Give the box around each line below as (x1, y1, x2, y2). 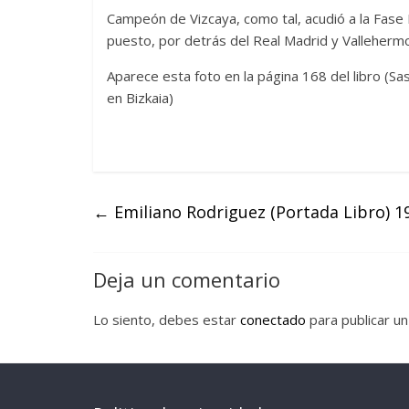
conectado (240, 310, 306, 329)
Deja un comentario (93, 266, 280, 293)
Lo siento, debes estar (93, 310, 240, 329)
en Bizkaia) (107, 89, 173, 107)
